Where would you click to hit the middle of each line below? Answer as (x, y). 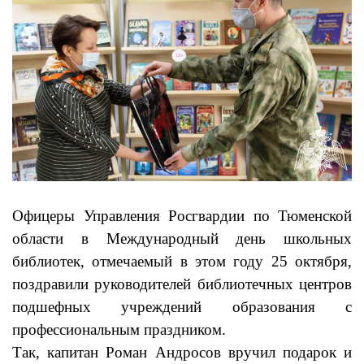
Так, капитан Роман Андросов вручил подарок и (182, 353)
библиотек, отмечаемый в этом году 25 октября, (182, 262)
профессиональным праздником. (119, 330)
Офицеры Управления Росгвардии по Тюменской (182, 216)
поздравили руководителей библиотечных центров (182, 284)
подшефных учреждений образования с (182, 307)
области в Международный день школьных (182, 239)
